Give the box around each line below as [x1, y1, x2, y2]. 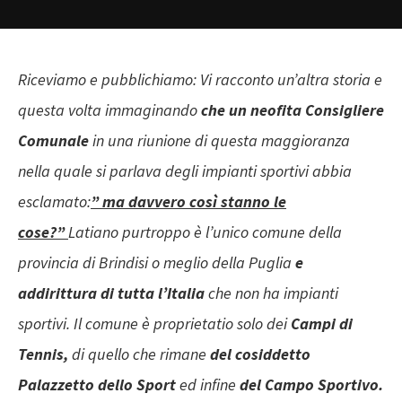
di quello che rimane [72, 344, 210, 365]
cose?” [18, 222, 68, 243]
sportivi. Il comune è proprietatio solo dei [18, 313, 291, 335]
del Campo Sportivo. [240, 374, 383, 396]
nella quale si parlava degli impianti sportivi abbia [18, 161, 352, 182]
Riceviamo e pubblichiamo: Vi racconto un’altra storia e [18, 69, 382, 91]
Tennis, [18, 344, 72, 365]
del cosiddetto [210, 344, 310, 365]
